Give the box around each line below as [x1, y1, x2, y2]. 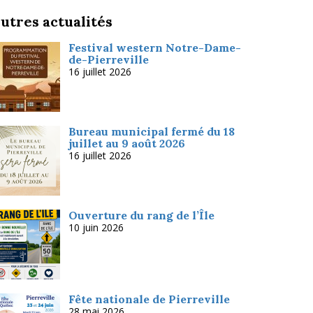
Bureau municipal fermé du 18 [68, 124, 235, 138]
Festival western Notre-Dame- [68, 41, 242, 54]
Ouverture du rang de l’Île [68, 208, 215, 222]
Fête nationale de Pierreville [68, 292, 231, 306]
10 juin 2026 [68, 221, 124, 234]
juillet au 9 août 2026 [68, 136, 186, 150]
